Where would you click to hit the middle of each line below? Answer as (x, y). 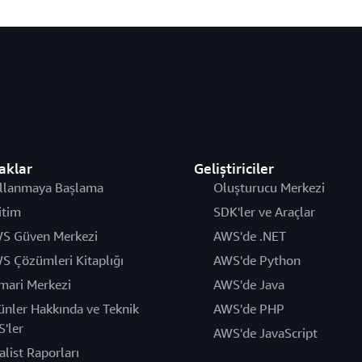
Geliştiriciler (234, 168)
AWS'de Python (257, 260)
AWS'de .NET (249, 236)
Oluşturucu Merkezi (269, 187)
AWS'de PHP (248, 309)
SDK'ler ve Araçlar (264, 212)
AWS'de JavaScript (265, 333)
